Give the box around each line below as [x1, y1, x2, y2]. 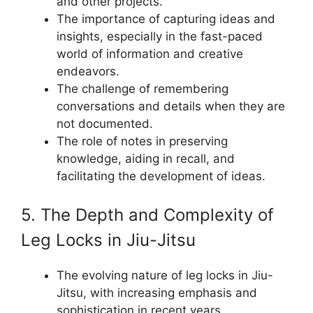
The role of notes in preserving [57, 133, 228, 148]
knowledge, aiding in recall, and [57, 151, 235, 166]
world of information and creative [57, 46, 243, 61]
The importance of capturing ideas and [57, 11, 275, 26]
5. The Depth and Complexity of [21, 205, 274, 225]
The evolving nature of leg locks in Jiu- [57, 268, 273, 282]
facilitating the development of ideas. [57, 168, 265, 183]
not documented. [57, 116, 153, 131]
